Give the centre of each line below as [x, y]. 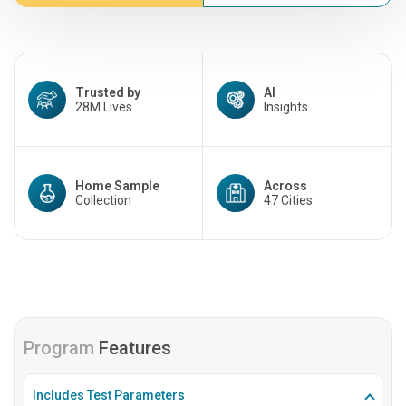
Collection [103, 200]
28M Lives [104, 107]
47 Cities [288, 200]
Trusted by [108, 92]
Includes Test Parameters [109, 395]
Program [61, 348]
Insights [286, 107]
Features [135, 348]
